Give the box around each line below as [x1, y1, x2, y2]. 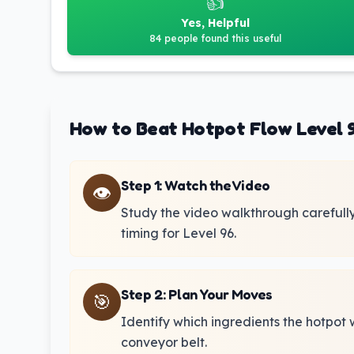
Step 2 [121, 285, 164, 303]
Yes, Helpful [180, 16, 250, 30]
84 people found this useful [149, 32, 281, 44]
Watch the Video [164, 176, 270, 194]
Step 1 [121, 176, 160, 194]
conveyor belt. [121, 334, 207, 350]
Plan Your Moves [168, 285, 273, 303]
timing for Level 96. [121, 225, 236, 241]
